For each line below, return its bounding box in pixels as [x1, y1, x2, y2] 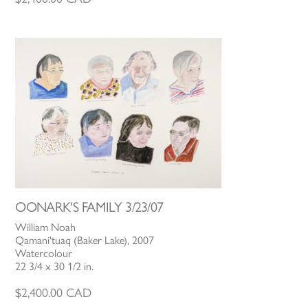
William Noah [15, 221, 76, 234]
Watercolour [15, 247, 73, 261]
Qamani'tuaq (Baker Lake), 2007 [15, 234, 155, 247]
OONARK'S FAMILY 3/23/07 [15, 199, 164, 216]
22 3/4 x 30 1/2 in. [15, 260, 94, 274]
